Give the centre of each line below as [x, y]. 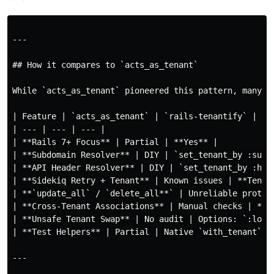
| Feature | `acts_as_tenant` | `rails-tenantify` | [135, 116]
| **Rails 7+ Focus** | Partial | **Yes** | [115, 142]
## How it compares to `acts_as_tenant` [105, 65]
